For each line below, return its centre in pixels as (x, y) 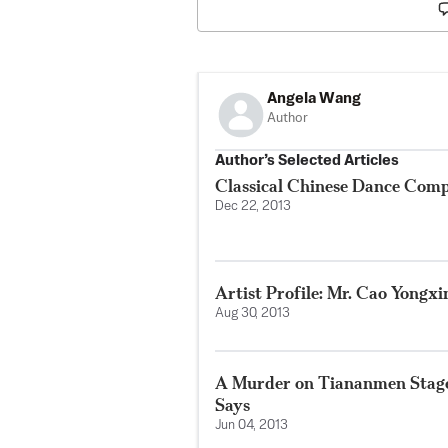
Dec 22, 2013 (253, 206)
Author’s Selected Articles (307, 160)
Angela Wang (314, 98)
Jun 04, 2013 (251, 425)
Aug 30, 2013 (252, 313)
